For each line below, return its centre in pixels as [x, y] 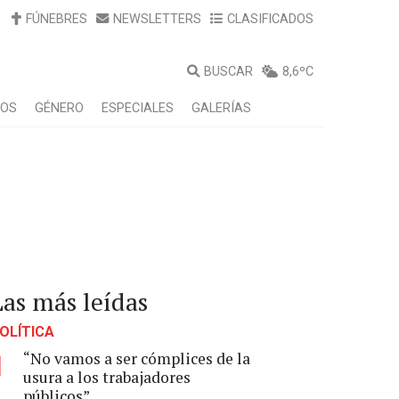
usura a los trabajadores [107, 377]
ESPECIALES [138, 108]
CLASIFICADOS [270, 19]
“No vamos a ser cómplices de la [137, 358]
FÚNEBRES [57, 19]
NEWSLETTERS [157, 19]
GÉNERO [59, 108]
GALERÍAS [221, 108]
